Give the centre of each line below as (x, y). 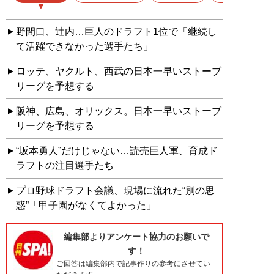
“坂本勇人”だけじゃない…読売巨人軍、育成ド (117, 151)
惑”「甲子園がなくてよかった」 (86, 206)
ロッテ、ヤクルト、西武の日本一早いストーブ (119, 72)
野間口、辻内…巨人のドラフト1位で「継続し (117, 32)
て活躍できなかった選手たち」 (84, 46)
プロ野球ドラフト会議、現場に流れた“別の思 (115, 191)
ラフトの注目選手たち (65, 166)
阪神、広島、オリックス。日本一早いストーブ (119, 111)
